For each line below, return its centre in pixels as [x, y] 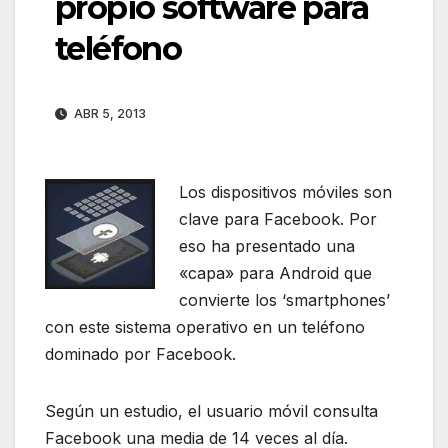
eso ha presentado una [267, 246]
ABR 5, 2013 [108, 114]
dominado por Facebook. [140, 354]
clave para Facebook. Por [278, 219]
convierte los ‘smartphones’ [284, 300]
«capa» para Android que [275, 273]
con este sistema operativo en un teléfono [205, 327]
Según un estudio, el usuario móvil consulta [211, 411]
